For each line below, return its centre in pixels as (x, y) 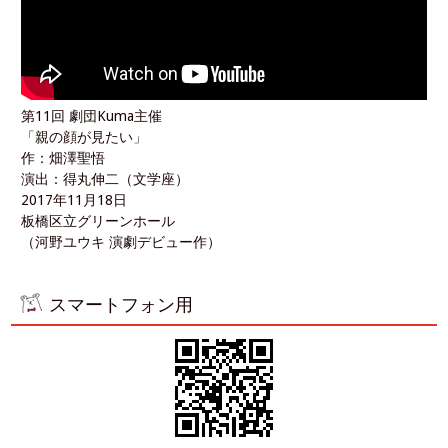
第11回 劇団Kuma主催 (92, 115)
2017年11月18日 (74, 199)
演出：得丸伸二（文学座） (105, 178)
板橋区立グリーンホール (98, 220)
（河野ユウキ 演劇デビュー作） (121, 241)
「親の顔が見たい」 (84, 136)
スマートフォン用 (121, 304)
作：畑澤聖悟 (63, 157)
